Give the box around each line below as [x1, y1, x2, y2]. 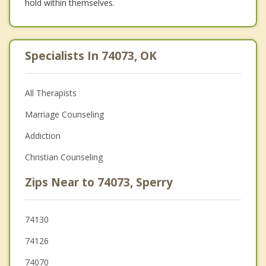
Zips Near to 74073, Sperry [25, 174, 173, 190]
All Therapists [25, 87, 77, 99]
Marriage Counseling [25, 108, 104, 120]
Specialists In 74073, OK [25, 47, 157, 64]
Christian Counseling [25, 151, 103, 163]
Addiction [25, 129, 61, 141]
